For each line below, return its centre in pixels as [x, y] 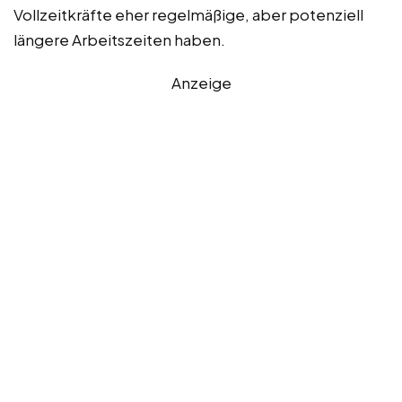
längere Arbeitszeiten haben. [119, 39]
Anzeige [201, 82]
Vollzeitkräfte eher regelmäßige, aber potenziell [188, 14]
